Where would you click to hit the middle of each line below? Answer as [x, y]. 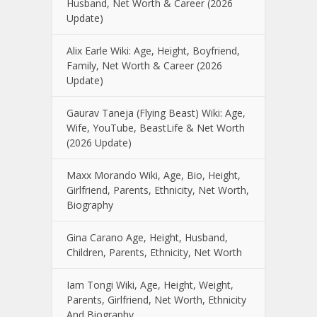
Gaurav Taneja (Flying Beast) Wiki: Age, [156, 113]
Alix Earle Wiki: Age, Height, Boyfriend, [153, 51]
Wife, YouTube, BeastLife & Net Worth [156, 128]
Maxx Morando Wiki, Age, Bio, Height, [154, 175]
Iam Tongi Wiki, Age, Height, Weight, [150, 285]
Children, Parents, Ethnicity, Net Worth [154, 252]
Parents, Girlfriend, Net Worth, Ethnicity [156, 300]
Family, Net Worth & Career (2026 [144, 65]
